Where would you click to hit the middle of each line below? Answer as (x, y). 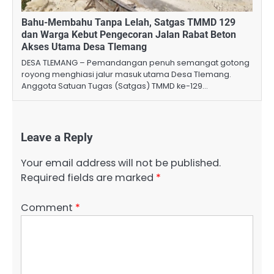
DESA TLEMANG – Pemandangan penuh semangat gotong (135, 63)
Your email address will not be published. (121, 163)
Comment (48, 207)
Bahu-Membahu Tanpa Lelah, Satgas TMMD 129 (128, 23)
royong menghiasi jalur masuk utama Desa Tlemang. (126, 75)
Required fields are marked (88, 178)
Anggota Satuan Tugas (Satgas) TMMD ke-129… (115, 86)
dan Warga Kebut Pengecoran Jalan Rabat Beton (129, 35)
